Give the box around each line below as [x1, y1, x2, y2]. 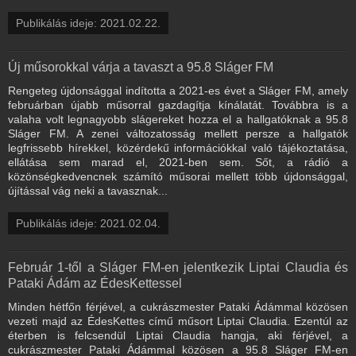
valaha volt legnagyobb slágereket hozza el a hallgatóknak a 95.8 [8, 112, 348, 126]
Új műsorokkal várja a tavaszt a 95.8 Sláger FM [8, 60, 273, 74]
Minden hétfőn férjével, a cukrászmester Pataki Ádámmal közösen [8, 300, 348, 313]
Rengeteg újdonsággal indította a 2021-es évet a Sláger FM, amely [8, 83, 348, 97]
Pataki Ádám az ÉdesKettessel [8, 276, 182, 290]
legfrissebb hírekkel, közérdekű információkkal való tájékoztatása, [8, 141, 348, 154]
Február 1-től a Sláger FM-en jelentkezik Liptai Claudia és [8, 260, 348, 274]
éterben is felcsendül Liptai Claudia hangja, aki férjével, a [8, 328, 348, 342]
